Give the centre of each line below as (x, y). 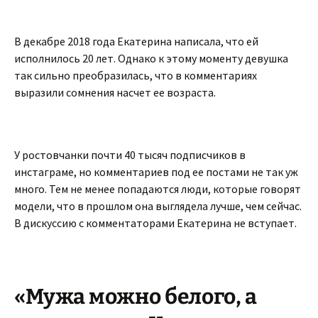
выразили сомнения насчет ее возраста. (115, 92)
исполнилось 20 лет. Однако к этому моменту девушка (151, 58)
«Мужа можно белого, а (136, 297)
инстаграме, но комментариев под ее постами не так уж (156, 172)
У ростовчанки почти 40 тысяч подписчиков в (130, 155)
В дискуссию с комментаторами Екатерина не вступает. (155, 223)
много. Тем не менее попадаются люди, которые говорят (158, 189)
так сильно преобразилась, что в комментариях (136, 75)
